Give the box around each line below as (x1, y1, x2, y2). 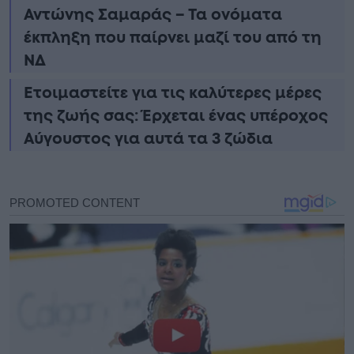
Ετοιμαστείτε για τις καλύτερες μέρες (24, 85, 322, 101)
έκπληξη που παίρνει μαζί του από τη (24, 29, 322, 46)
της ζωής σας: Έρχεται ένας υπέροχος (24, 107, 328, 124)
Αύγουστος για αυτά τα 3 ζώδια (24, 130, 273, 147)
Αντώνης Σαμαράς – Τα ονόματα (24, 6, 282, 23)
